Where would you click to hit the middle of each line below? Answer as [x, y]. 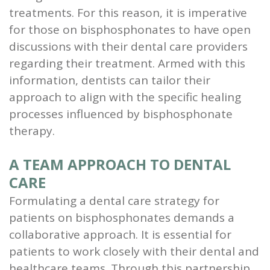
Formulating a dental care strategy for [114, 200]
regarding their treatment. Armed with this [127, 63]
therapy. [32, 130]
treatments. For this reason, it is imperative [128, 12]
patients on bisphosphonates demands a [122, 217]
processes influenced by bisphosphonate [121, 114]
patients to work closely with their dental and [134, 251]
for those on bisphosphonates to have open [130, 29]
